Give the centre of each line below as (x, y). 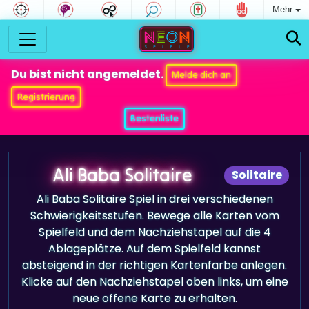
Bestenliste (154, 118)
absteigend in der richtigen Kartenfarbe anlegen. (154, 265)
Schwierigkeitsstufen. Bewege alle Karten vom (154, 215)
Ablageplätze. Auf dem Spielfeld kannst (154, 248)
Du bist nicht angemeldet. (88, 74)
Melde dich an (201, 75)
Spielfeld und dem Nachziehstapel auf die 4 (154, 232)
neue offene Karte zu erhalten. (154, 298)
